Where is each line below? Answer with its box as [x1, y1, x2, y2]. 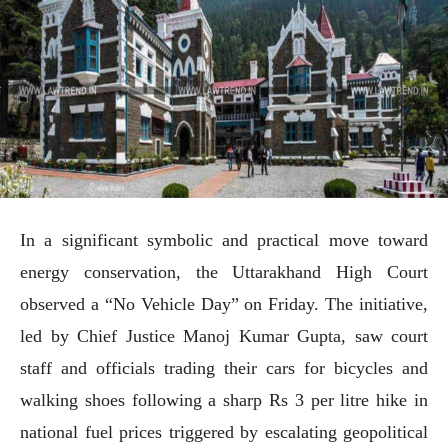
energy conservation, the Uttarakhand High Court [20, 261, 428, 282]
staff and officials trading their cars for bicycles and [20, 357, 428, 378]
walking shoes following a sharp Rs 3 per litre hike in [20, 389, 428, 410]
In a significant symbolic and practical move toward [20, 229, 428, 250]
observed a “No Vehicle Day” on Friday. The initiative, [20, 293, 428, 314]
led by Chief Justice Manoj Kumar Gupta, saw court [20, 325, 428, 346]
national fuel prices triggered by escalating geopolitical [20, 421, 428, 442]
